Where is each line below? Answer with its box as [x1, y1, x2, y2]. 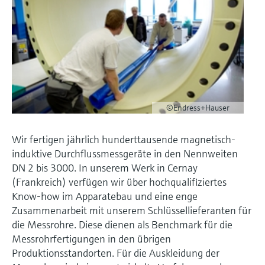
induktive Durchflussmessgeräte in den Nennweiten [12, 147, 238, 161]
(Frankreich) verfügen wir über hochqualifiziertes [12, 175, 227, 189]
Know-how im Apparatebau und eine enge [12, 189, 198, 203]
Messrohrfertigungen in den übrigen [12, 232, 171, 246]
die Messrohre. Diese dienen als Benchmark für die [12, 218, 232, 232]
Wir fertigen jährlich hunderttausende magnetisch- [12, 132, 235, 147]
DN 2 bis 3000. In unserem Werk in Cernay [12, 161, 198, 175]
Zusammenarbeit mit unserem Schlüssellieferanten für [12, 203, 251, 218]
